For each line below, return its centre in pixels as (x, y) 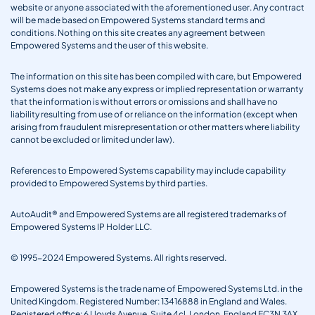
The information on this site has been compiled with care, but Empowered (156, 76)
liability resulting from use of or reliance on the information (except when (154, 114)
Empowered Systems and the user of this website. (109, 45)
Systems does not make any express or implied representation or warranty (157, 89)
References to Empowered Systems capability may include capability (148, 170)
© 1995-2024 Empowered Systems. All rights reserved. (118, 257)
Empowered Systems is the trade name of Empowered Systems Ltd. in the (156, 288)
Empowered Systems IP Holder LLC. (81, 226)
